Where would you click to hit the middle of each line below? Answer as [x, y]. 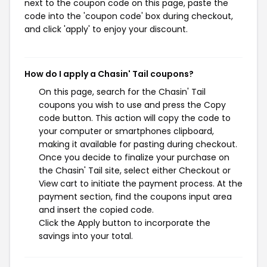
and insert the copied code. [96, 210]
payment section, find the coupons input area [135, 197]
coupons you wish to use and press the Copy [132, 105]
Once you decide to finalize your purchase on [134, 157]
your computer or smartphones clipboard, [126, 131]
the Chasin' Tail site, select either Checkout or [135, 170]
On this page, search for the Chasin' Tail [122, 92]
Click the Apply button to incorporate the [125, 223]
